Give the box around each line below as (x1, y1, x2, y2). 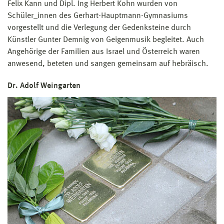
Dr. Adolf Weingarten (7, 82, 80, 90)
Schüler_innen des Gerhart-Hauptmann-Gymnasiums (7, 12, 188, 20)
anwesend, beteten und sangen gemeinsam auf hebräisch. (7, 60, 208, 68)
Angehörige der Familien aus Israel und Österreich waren (7, 48, 200, 56)
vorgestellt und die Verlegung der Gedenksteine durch (7, 24, 191, 32)
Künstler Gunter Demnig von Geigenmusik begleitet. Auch (7, 36, 204, 44)
